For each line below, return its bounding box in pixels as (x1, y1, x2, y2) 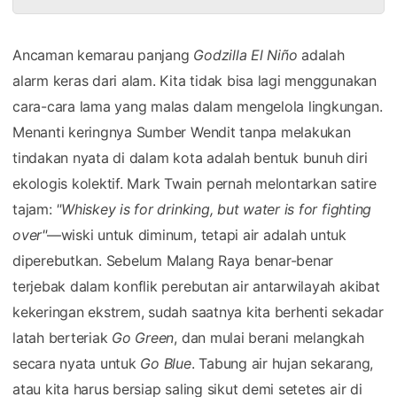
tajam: (12, 199, 57, 218)
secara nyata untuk (12, 354, 141, 372)
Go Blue (140, 354, 191, 372)
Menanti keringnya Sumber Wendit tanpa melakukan (12, 122, 351, 141)
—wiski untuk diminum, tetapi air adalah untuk (46, 225, 347, 244)
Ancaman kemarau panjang (12, 45, 194, 64)
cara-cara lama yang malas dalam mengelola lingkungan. (12, 97, 383, 115)
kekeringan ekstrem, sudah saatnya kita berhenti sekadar (12, 302, 384, 321)
